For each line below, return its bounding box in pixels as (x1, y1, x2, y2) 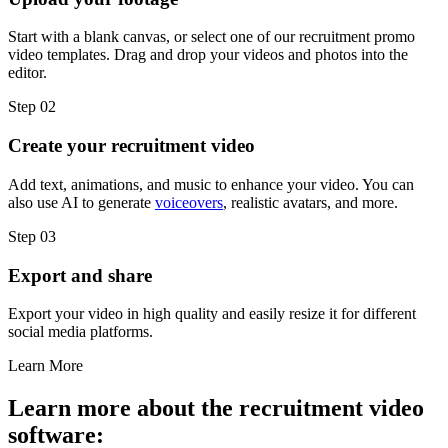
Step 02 (8, 98, 56, 116)
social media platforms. (8, 323, 153, 341)
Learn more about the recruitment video (8, 395, 424, 422)
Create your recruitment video (8, 135, 255, 157)
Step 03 (8, 227, 56, 245)
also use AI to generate (8, 193, 155, 211)
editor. (8, 64, 47, 82)
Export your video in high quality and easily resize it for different (8, 305, 416, 323)
